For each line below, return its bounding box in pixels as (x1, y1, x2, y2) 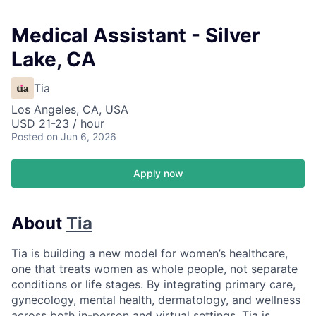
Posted (11, 130, 44, 142)
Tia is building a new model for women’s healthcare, (11, 245, 288, 260)
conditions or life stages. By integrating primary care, (11, 276, 296, 291)
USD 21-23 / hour (11, 116, 104, 130)
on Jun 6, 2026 (47, 130, 116, 142)
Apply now (133, 167, 183, 179)
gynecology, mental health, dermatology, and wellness (11, 292, 300, 307)
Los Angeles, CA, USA (11, 102, 128, 116)
